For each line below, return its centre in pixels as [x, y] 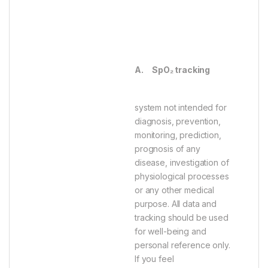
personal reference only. [182, 245]
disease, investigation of [182, 163]
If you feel [154, 259]
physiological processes [182, 176]
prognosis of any [167, 149]
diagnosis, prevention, [178, 121]
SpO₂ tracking [181, 70]
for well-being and [170, 232]
